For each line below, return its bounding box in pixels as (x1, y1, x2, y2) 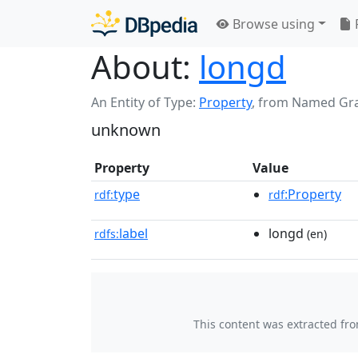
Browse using (229, 14, 315, 33)
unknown (91, 119, 161, 141)
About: (91, 45, 191, 89)
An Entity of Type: (91, 93, 199, 111)
